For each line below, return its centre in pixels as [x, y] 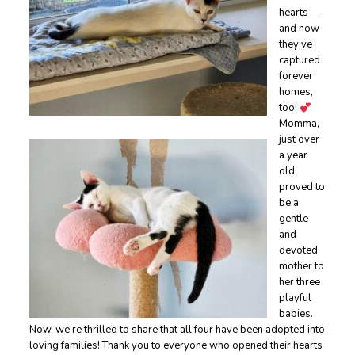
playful [295, 298]
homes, [296, 92]
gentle [293, 219]
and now [299, 29]
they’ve [295, 45]
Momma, [299, 124]
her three [299, 282]
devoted [298, 251]
